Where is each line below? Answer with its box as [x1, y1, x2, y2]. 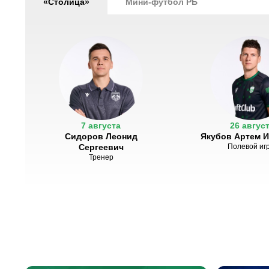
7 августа [81, 121, 121, 130]
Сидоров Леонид [64, 131, 138, 141]
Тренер [88, 153, 113, 162]
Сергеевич [78, 142, 124, 152]
